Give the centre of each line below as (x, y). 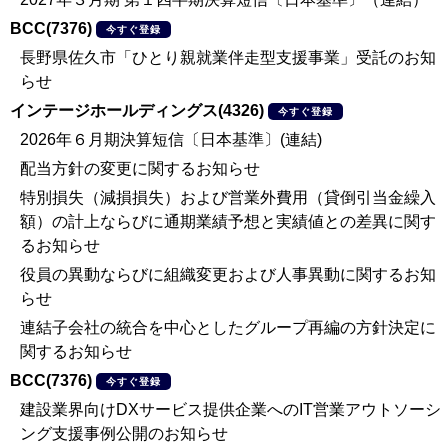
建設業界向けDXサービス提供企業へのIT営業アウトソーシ (230, 409)
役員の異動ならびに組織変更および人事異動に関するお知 (228, 274)
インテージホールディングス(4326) (137, 110)
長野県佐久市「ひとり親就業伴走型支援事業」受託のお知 (228, 57)
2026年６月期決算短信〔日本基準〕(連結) (171, 139)
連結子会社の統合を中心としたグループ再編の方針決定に (228, 327)
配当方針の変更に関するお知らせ (140, 168)
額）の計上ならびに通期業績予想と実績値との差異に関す (228, 221)
